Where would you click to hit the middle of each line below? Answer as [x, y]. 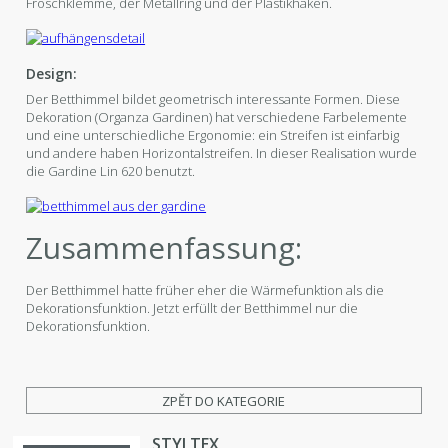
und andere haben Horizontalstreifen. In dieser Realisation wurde [222, 152]
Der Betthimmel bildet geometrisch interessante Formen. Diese [213, 98]
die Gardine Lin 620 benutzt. [111, 170]
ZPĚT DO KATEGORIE [224, 400]
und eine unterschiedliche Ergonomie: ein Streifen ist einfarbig [213, 134]
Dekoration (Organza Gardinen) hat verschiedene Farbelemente [217, 116]
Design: [52, 73]
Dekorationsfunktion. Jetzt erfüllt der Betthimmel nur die [192, 307]
